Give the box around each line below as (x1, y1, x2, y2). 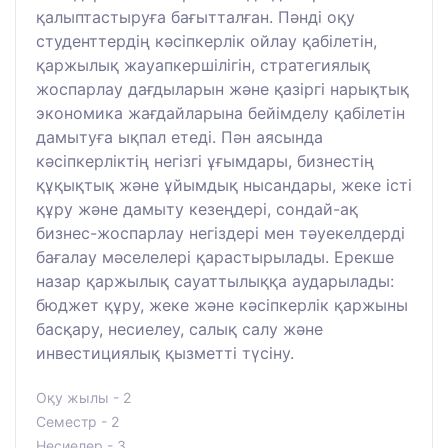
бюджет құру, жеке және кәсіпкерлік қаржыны (36, 294, 408, 315)
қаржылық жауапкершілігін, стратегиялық (36, 54, 370, 75)
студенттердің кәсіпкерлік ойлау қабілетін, (36, 30, 377, 51)
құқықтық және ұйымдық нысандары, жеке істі (36, 174, 412, 195)
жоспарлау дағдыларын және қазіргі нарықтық (36, 78, 409, 99)
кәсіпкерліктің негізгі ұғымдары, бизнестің (36, 150, 374, 171)
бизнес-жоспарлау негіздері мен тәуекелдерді (36, 222, 405, 243)
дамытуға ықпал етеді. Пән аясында (36, 126, 323, 147)
